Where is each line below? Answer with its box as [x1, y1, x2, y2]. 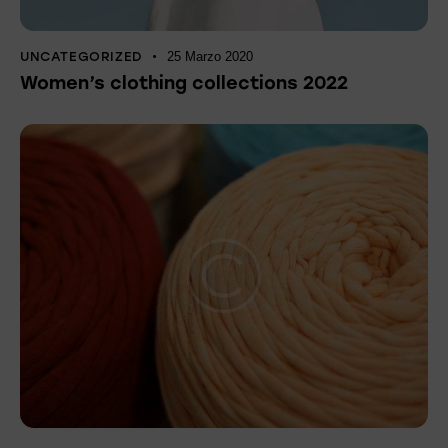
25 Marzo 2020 [167, 48, 254, 64]
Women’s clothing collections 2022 [20, 71, 348, 94]
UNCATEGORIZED [20, 48, 143, 64]
